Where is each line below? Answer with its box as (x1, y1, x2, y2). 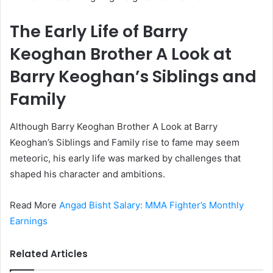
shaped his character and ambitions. (10, 168, 165, 180)
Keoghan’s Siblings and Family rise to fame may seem (10, 136, 239, 148)
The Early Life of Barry (10, 20, 188, 43)
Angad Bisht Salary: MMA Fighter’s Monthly (59, 199, 244, 211)
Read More (10, 199, 59, 211)
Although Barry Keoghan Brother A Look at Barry (10, 120, 218, 132)
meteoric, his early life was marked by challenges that (10, 152, 241, 164)
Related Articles (10, 247, 88, 260)
